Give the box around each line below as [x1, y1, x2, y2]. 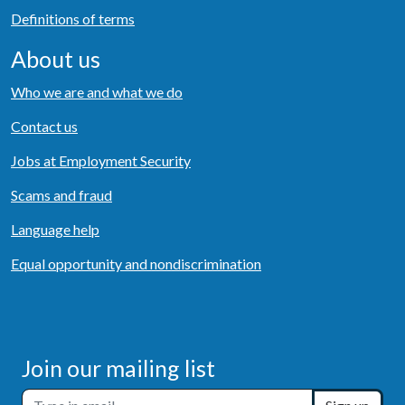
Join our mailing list [22, 354, 215, 382]
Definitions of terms [11, 10, 135, 28]
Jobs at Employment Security [11, 152, 191, 170]
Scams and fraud [11, 186, 112, 204]
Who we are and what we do [11, 83, 183, 101]
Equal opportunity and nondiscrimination [11, 255, 261, 273]
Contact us [11, 118, 78, 136]
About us [11, 45, 100, 73]
